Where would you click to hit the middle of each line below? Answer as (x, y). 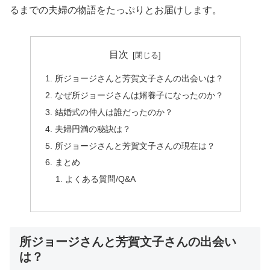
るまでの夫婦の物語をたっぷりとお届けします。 (116, 10)
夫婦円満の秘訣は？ (93, 129)
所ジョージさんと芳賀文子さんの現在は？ (135, 146)
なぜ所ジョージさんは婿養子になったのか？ (139, 95)
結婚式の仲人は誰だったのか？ (114, 112)
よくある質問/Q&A (101, 179)
